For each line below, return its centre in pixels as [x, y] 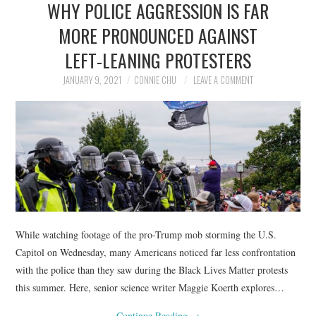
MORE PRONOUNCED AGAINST [158, 35]
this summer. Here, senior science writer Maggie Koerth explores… [150, 287]
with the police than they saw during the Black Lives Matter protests [152, 269]
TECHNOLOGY [63, 151]
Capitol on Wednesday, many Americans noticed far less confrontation [156, 252]
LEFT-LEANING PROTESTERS [158, 60]
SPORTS [50, 115]
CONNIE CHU [155, 80]
